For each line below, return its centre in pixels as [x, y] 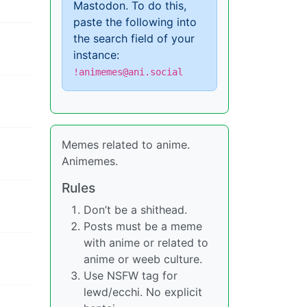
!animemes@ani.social [128, 72]
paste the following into [135, 22]
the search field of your [134, 38]
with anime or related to [146, 243]
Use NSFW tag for [131, 275]
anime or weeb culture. [143, 259]
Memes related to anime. [126, 145]
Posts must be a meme [143, 226]
